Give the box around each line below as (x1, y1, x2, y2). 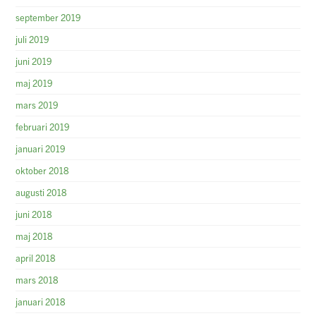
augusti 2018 (16, 186, 67, 198)
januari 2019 (16, 142, 66, 154)
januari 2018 (16, 295, 66, 308)
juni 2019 (16, 54, 52, 67)
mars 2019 (16, 98, 59, 111)
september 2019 (16, 11, 81, 23)
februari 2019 (16, 120, 70, 133)
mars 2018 (16, 273, 59, 286)
